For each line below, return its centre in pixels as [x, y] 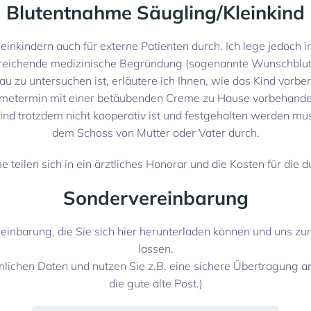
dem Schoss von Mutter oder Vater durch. [155, 133]
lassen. [155, 249]
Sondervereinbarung [155, 198]
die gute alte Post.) [155, 283]
